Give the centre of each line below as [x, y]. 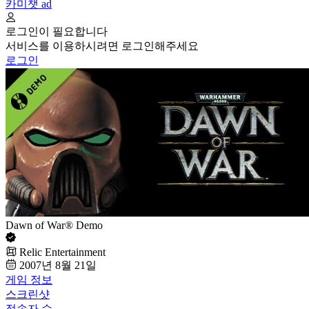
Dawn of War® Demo [54, 226]
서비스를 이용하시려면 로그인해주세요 [102, 46]
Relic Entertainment [62, 252]
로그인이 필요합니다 [57, 32]
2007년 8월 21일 [58, 266]
